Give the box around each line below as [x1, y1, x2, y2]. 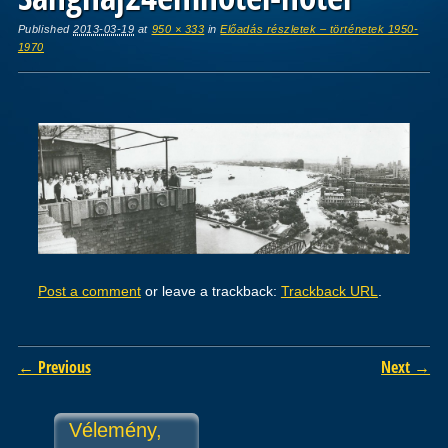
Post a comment [37, 282, 141, 299]
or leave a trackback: [140, 282, 281, 299]
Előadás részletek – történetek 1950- [220, 22, 419, 35]
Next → [381, 355, 431, 378]
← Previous [17, 355, 91, 378]
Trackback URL [280, 282, 378, 299]
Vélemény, [68, 418, 162, 441]
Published [17, 22, 74, 35]
